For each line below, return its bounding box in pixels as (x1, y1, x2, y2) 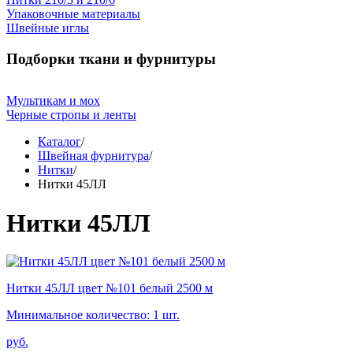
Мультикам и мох (6, 94, 100, 108)
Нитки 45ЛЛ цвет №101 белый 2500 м (6, 281, 213, 295)
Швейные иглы (6, 21, 89, 35)
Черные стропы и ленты (6, 108, 136, 122)
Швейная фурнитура (38, 149, 149, 163)
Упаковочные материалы (6, 7, 140, 20)
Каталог (38, 135, 81, 149)
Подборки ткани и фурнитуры (6, 50, 216, 67)
